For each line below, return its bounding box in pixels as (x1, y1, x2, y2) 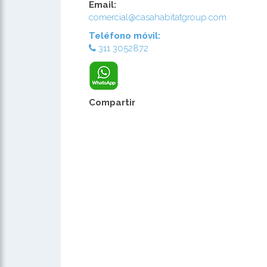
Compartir (89, 97, 135, 108)
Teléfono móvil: (89, 30, 160, 41)
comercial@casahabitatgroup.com (89, 12, 226, 23)
